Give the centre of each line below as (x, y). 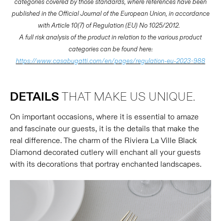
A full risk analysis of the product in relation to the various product (110, 37)
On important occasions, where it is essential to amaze (104, 117)
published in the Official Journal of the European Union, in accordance (110, 14)
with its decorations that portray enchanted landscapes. (106, 164)
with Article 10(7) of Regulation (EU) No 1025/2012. (110, 26)
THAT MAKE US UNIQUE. (127, 97)
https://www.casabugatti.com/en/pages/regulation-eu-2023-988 (110, 61)
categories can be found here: (110, 49)
